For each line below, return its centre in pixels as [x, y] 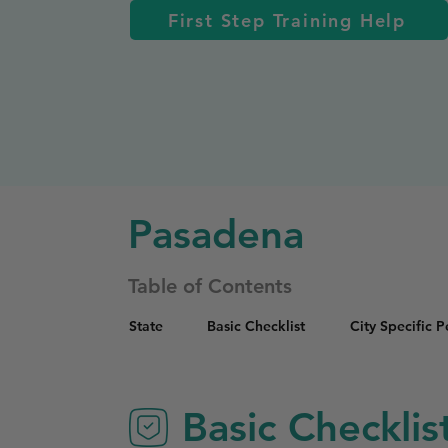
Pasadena [216, 234]
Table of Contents [210, 286]
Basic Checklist [256, 326]
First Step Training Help [287, 20]
